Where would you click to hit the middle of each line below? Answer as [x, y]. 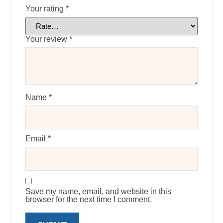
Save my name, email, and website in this [98, 191]
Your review [47, 39]
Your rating [46, 8]
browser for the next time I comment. [89, 199]
